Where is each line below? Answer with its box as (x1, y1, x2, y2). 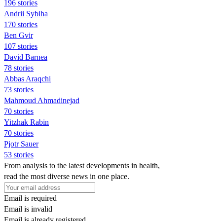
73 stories (4, 85, 34, 94)
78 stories (4, 63, 34, 72)
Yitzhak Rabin (4, 117, 49, 126)
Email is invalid (4, 204, 52, 213)
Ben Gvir (4, 31, 33, 39)
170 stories (4, 20, 37, 29)
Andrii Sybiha (4, 9, 48, 18)
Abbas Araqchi (4, 74, 51, 83)
